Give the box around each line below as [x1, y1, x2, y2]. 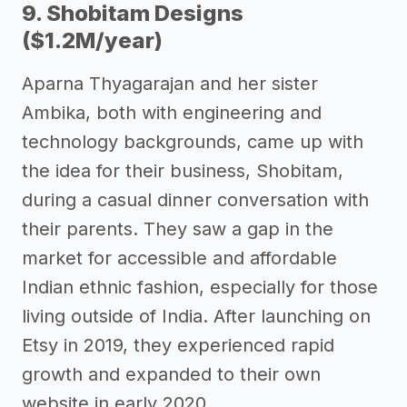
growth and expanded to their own [22, 362, 321, 385]
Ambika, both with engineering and [22, 101, 322, 124]
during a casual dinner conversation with [22, 188, 369, 211]
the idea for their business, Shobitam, [22, 159, 343, 182]
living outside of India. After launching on [22, 304, 371, 327]
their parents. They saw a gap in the [22, 217, 333, 240]
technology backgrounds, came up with [22, 130, 363, 153]
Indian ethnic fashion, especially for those [22, 275, 378, 298]
